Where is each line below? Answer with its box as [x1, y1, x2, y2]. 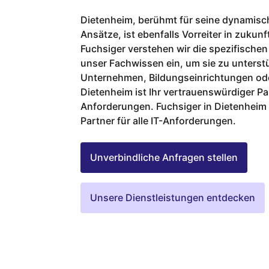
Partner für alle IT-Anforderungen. [80, 114, 237, 127]
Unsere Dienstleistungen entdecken [90, 191, 256, 204]
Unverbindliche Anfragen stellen [90, 151, 238, 163]
